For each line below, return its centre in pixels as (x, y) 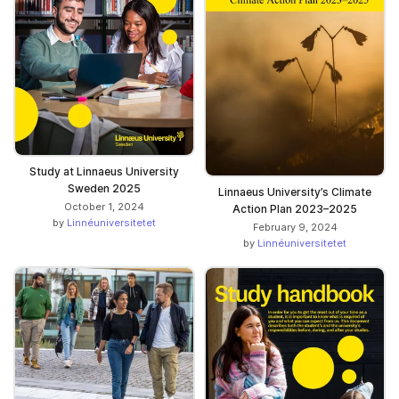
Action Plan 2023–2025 (295, 208)
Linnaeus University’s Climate (295, 191)
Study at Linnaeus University (104, 172)
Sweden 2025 (104, 189)
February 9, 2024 (295, 227)
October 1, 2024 (104, 207)
